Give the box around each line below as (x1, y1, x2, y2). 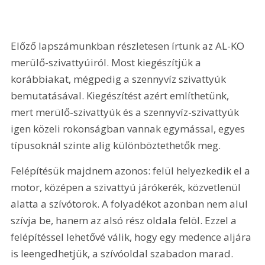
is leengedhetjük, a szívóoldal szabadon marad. (11, 247, 236, 261)
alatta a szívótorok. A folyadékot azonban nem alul (11, 197, 251, 211)
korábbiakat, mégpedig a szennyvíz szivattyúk (11, 72, 229, 86)
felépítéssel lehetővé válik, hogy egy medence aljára (11, 230, 254, 244)
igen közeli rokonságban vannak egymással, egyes (11, 121, 248, 135)
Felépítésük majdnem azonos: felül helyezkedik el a (11, 164, 253, 178)
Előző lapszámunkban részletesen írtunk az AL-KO (11, 38, 247, 53)
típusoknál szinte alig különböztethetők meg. (11, 138, 221, 152)
